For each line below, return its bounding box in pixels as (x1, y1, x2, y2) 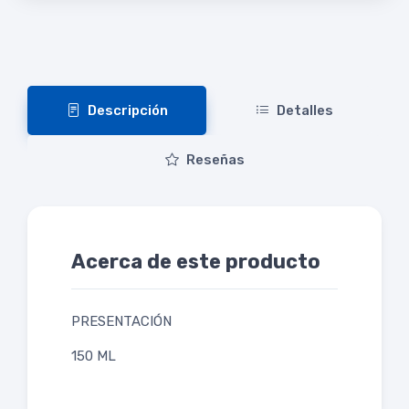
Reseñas (185, 152, 245, 169)
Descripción (87, 102, 168, 120)
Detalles (276, 102, 333, 120)
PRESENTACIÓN (71, 313, 172, 330)
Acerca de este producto (71, 250, 320, 274)
